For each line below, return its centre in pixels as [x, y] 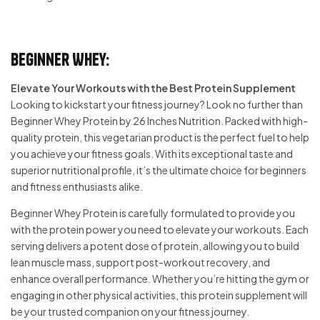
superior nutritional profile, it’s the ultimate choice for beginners [159, 170]
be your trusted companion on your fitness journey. [130, 311]
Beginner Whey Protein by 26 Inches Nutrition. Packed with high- [159, 120]
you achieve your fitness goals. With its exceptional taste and [152, 153]
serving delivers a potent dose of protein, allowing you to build [155, 245]
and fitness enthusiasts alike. [77, 186]
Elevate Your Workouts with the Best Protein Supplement [153, 87]
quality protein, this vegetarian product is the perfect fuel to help [160, 137]
